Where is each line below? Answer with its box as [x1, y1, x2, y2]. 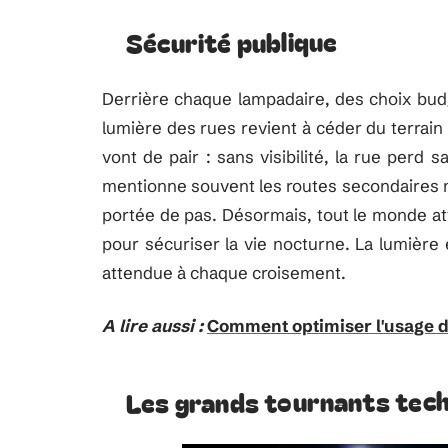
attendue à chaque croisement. [102, 262, 346, 283]
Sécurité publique [125, 22, 338, 61]
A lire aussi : [102, 315, 203, 336]
